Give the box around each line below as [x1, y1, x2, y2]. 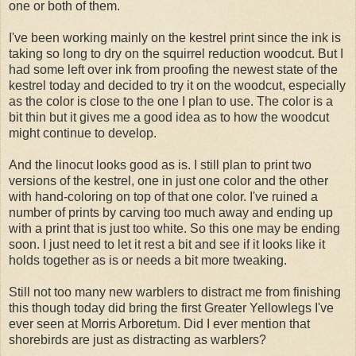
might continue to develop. [9, 126, 157, 140]
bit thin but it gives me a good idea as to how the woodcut [9, 110, 329, 124]
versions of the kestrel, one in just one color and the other [9, 173, 328, 188]
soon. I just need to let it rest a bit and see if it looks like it [9, 237, 325, 251]
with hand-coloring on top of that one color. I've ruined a [9, 189, 318, 203]
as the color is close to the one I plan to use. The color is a [9, 94, 333, 108]
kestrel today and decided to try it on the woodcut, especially [9, 78, 346, 92]
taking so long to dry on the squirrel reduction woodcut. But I [9, 46, 343, 60]
